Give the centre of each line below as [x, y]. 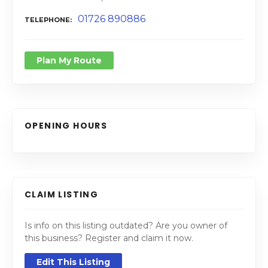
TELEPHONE [47, 19]
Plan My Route [69, 60]
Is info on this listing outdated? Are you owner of [126, 225]
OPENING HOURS [66, 125]
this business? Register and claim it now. [109, 238]
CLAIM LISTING [62, 194]
